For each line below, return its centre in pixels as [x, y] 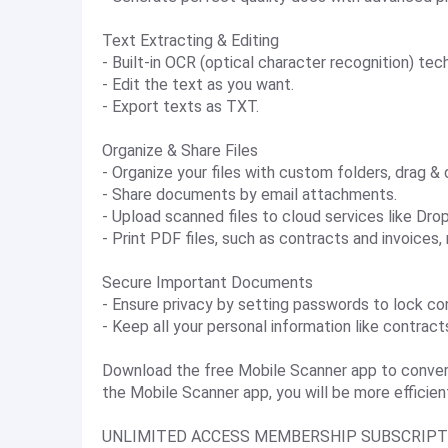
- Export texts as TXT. [180, 106]
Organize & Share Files [180, 150]
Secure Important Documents [207, 282]
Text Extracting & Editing [190, 40]
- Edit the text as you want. [198, 84]
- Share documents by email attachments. [249, 194]
